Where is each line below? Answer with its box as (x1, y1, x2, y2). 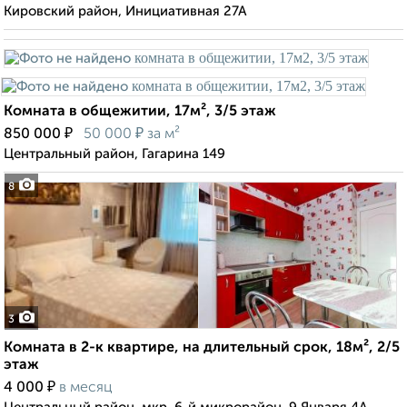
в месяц (59, 381, 113, 396)
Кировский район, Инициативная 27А (4, 5, 247, 19)
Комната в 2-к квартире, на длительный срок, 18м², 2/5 (4, 341, 400, 356)
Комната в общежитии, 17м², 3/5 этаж (4, 104, 276, 120)
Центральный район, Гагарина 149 (4, 147, 225, 162)
